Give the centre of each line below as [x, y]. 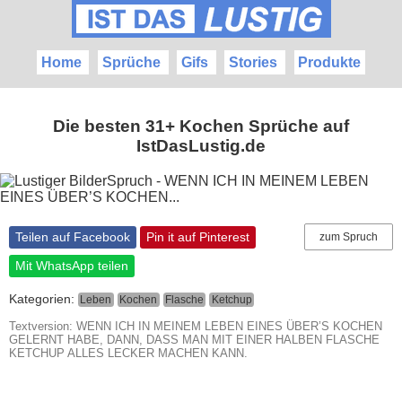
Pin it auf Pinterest [198, 237]
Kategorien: [44, 298]
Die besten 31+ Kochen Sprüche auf [201, 126]
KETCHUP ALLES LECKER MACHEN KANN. [128, 353]
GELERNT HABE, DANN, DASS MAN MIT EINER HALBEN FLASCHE [194, 339]
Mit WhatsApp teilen [72, 266]
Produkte [330, 62]
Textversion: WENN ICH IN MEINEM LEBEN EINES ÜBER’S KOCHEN [196, 326]
